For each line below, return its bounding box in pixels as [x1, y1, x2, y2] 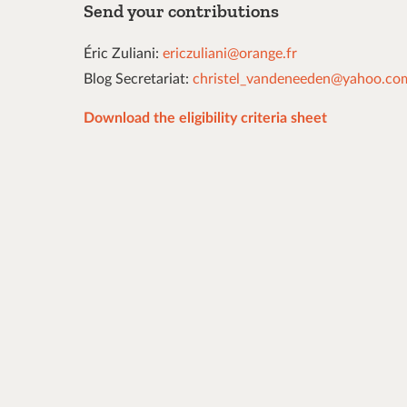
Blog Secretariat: [84, 72, 193, 87]
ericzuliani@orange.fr [163, 46, 297, 62]
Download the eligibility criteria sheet [84, 110, 327, 125]
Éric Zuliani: [84, 46, 163, 62]
